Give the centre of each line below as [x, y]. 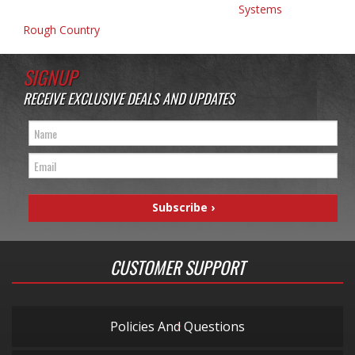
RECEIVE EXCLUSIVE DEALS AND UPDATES [129, 99]
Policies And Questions [177, 327]
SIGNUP [50, 77]
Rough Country [62, 30]
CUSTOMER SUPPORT [177, 267]
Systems [260, 10]
